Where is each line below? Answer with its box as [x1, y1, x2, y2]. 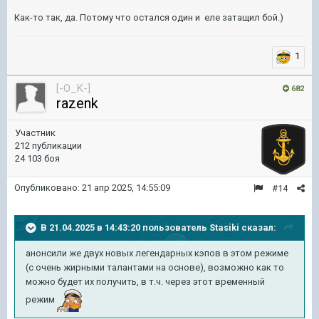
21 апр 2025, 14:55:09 [82, 182, 170, 193]
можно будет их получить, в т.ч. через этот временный [26, 276, 265, 287]
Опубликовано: [14, 182, 82, 193]
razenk [56, 95, 98, 112]
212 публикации [15, 140, 82, 151]
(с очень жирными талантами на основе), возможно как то [26, 262, 284, 273]
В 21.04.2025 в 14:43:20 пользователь [41, 221, 209, 233]
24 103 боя [15, 153, 60, 164]
